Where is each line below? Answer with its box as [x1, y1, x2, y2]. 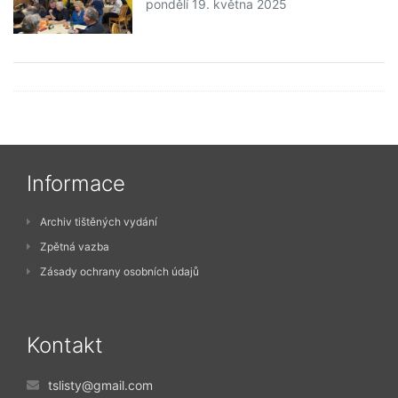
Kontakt [27, 332, 103, 359]
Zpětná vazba [40, 240, 109, 254]
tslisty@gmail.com [48, 378, 153, 394]
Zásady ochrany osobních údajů [40, 265, 199, 279]
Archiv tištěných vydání [40, 215, 157, 229]
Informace [27, 171, 125, 197]
